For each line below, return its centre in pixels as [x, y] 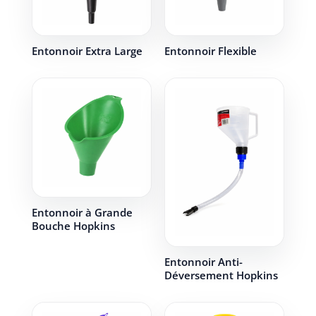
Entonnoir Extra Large [87, 51]
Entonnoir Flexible [210, 51]
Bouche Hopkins [73, 226]
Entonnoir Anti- [203, 262]
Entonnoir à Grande [82, 213]
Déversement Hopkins [221, 275]
